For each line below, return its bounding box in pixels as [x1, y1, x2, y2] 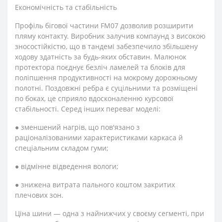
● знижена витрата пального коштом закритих [15, 180, 175, 189]
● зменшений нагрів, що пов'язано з [15, 122, 140, 132]
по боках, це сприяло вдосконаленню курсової [15, 94, 173, 103]
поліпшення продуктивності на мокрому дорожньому [15, 73, 197, 82]
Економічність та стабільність [15, 2, 117, 12]
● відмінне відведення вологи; [15, 162, 118, 171]
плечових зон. [15, 190, 63, 200]
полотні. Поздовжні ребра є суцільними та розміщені [15, 83, 198, 93]
